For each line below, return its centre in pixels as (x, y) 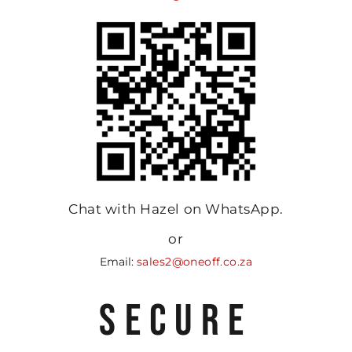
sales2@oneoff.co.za (194, 262)
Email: (118, 262)
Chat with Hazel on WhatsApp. (176, 209)
